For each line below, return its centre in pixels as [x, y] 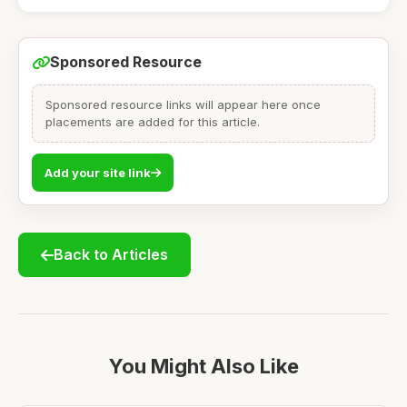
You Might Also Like [203, 367]
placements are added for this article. [153, 122]
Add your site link [98, 173]
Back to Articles [111, 255]
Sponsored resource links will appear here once [183, 105]
